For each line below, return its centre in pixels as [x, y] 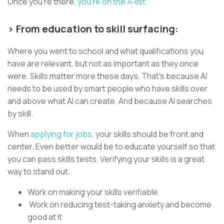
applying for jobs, [62, 134]
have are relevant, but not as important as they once [103, 63]
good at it [45, 217]
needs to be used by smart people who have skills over [107, 88]
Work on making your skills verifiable [93, 192]
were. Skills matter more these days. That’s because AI [107, 76]
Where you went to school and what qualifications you [105, 51]
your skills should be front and [149, 134]
